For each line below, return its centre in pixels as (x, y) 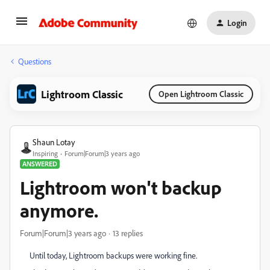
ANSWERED (40, 164)
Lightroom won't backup (121, 187)
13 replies (128, 233)
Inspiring (45, 153)
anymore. (59, 210)
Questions (35, 61)
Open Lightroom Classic (201, 94)
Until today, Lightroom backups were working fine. (113, 255)
